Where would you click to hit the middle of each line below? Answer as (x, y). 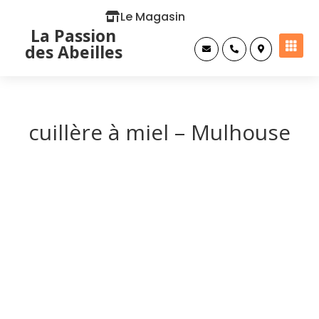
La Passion (74, 36)
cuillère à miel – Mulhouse (159, 132)
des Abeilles (73, 52)
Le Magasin (152, 17)
